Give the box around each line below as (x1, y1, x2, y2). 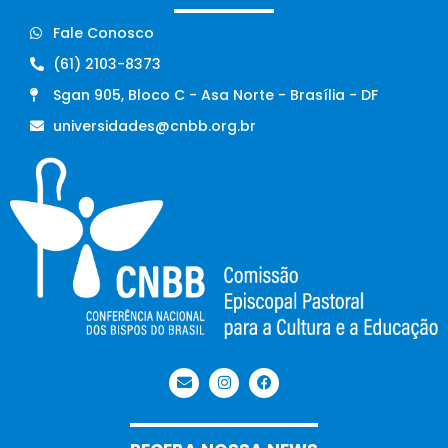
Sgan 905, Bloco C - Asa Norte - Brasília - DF (52, 84, 378, 105)
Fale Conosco (52, 22, 154, 43)
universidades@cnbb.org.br (52, 115, 256, 136)
